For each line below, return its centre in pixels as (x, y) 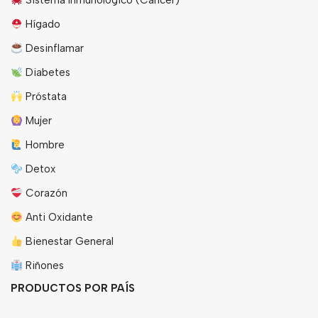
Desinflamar (54, 49)
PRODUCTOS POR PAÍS (73, 289)
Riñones (44, 266)
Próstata (45, 97)
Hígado (42, 24)
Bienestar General (68, 242)
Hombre (44, 145)
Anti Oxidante (58, 218)
